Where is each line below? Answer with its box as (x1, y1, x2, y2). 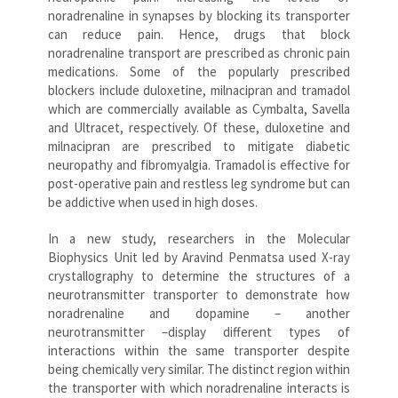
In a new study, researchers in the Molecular (48, 229, 350, 247)
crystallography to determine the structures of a (48, 267, 350, 284)
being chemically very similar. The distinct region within (48, 360, 350, 378)
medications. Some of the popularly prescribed (48, 62, 350, 80)
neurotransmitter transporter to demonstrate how (48, 285, 350, 303)
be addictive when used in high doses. (48, 193, 258, 211)
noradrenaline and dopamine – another (48, 304, 350, 322)
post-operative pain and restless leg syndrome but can (48, 174, 350, 192)
